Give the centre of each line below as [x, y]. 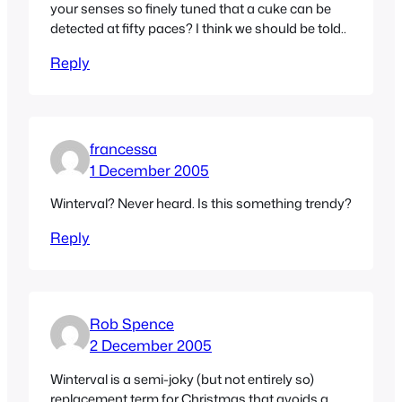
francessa [123, 148]
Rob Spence [132, 324]
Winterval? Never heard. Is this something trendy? [201, 204]
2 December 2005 [151, 345]
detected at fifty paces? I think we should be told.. [198, 28]
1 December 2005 [149, 170]
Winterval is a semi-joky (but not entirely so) [182, 379]
